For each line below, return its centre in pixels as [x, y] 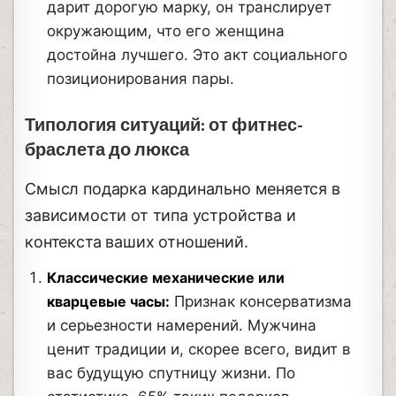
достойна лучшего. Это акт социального [198, 54]
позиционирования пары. [141, 78]
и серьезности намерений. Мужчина [182, 325]
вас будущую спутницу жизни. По [171, 373]
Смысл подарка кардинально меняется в [183, 188]
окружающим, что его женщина [166, 30]
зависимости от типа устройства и [160, 215]
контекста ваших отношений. [137, 241]
